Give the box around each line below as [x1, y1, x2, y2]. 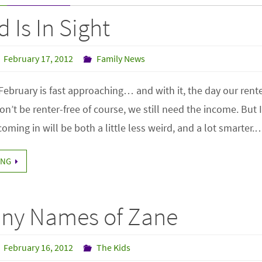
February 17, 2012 [4, 53, 74, 64]
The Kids [96, 242, 131, 253]
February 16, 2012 [4, 242, 74, 253]
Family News [96, 53, 146, 64]
